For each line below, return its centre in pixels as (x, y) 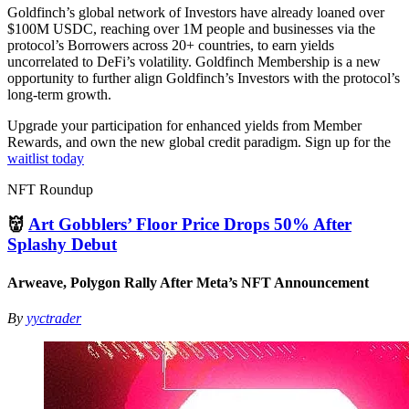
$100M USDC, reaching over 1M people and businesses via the (191, 28)
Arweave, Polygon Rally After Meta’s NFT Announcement (188, 282)
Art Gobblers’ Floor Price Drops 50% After (190, 225)
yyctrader (54, 318)
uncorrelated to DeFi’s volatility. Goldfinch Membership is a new (194, 61)
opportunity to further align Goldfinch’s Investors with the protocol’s (204, 78)
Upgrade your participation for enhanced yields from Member (184, 125)
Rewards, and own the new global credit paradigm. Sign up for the (199, 142)
